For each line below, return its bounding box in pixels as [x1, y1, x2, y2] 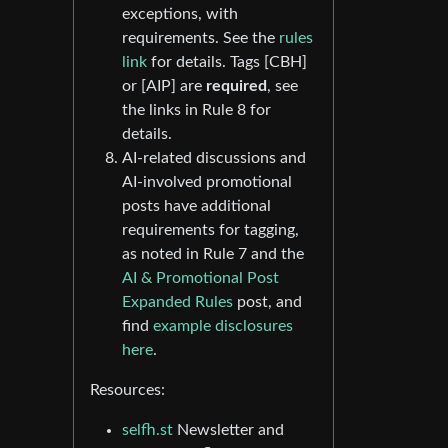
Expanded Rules [122, 294, 233, 311]
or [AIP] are [122, 78, 206, 95]
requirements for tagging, [122, 222, 299, 239]
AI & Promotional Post [122, 270, 279, 287]
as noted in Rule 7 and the [122, 246, 304, 263]
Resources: [90, 382, 165, 399]
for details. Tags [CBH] [147, 54, 307, 71]
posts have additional [122, 198, 271, 215]
